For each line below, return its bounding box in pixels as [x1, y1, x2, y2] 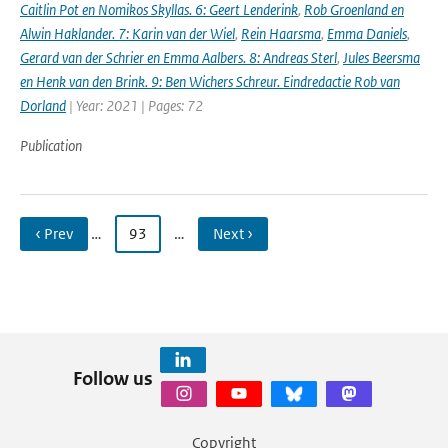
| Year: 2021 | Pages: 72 [66, 96, 203, 115]
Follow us [72, 366, 153, 390]
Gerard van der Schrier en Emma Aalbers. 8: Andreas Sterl [20, 48, 337, 67]
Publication [20, 136, 82, 155]
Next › [213, 224, 253, 243]
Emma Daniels [327, 24, 407, 43]
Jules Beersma [343, 48, 420, 67]
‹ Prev [35, 224, 73, 243]
